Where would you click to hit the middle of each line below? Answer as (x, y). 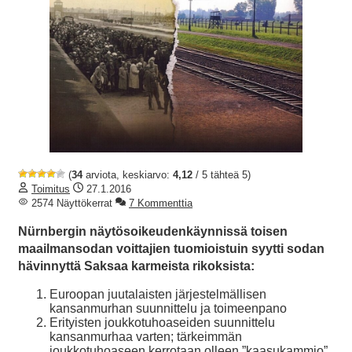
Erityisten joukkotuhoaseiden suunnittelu (162, 323)
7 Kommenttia (161, 203)
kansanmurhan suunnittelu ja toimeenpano (168, 309)
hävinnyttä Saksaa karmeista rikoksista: (136, 266)
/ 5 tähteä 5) (222, 175)
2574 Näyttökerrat (70, 203)
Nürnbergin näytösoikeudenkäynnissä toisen (153, 232)
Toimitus (51, 189)
